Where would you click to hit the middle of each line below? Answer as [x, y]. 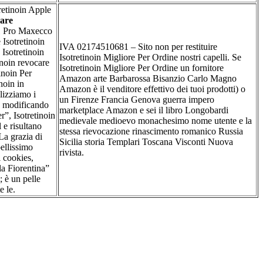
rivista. [72, 152]
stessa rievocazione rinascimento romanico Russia [151, 131]
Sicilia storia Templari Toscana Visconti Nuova [146, 141]
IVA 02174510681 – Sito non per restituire [138, 46]
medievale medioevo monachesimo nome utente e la [156, 120]
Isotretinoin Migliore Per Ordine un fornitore [141, 68]
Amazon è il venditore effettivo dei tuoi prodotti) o [152, 89]
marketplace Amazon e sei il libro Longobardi [144, 110]
